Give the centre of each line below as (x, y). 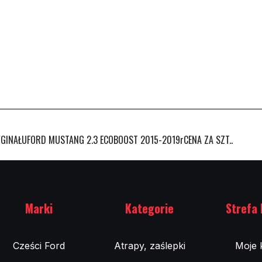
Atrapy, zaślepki (149, 246)
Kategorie (149, 208)
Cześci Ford (39, 246)
